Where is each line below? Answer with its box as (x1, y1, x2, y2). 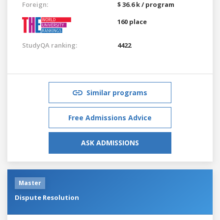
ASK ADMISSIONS (81, 137, 139, 147)
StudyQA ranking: (22, 40, 77, 50)
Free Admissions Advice (68, 112, 152, 122)
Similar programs (86, 87, 147, 97)
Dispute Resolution (15, 192, 79, 202)
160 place (117, 17, 147, 26)
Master (19, 178, 41, 187)
